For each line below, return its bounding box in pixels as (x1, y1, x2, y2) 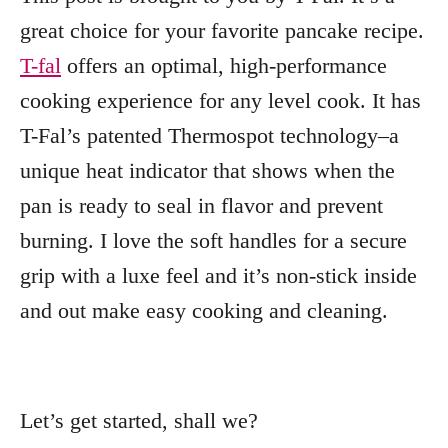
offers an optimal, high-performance (61, 53, 387, 78)
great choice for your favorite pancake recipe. (20, 18, 424, 43)
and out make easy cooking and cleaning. (20, 298, 388, 323)
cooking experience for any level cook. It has (20, 88, 421, 113)
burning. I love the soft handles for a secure (20, 228, 407, 253)
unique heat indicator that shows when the (20, 158, 395, 183)
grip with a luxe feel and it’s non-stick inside (20, 263, 417, 288)
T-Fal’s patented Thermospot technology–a (20, 123, 399, 148)
